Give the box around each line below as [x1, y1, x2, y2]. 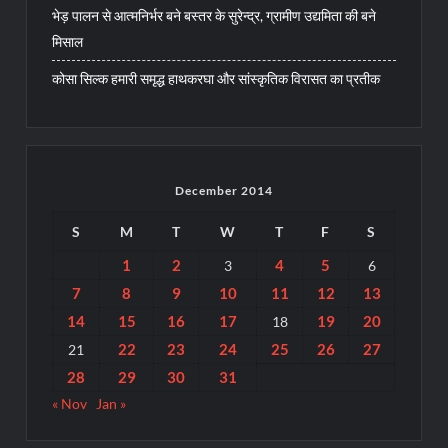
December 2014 [174, 183, 273, 199]
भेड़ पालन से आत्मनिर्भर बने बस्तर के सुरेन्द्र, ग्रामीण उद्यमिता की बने [52, 6, 377, 24]
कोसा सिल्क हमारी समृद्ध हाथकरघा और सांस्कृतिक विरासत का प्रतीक [52, 69, 381, 87]
